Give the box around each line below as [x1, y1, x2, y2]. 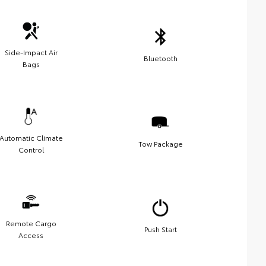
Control [18, 144, 44, 154]
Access [18, 229, 43, 240]
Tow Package [138, 138, 183, 148]
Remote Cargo [5, 217, 56, 228]
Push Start [144, 223, 177, 234]
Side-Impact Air [4, 46, 58, 57]
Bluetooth [143, 52, 178, 63]
